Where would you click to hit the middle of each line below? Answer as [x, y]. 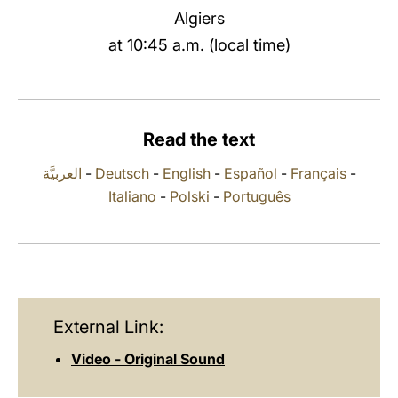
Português [256, 196]
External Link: [108, 327]
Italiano [132, 196]
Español [250, 173]
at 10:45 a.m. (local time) [199, 45]
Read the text [199, 139]
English [186, 173]
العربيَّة [62, 173]
